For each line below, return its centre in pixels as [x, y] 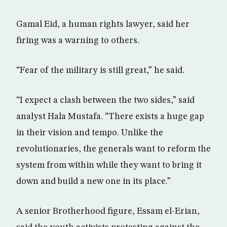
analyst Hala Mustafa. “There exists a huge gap [110, 117]
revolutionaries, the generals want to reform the [113, 149]
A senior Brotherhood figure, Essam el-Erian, [108, 211]
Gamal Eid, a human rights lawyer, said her [103, 24]
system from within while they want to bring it [109, 165]
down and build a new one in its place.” [93, 181]
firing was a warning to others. [78, 41]
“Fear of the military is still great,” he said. [100, 70]
